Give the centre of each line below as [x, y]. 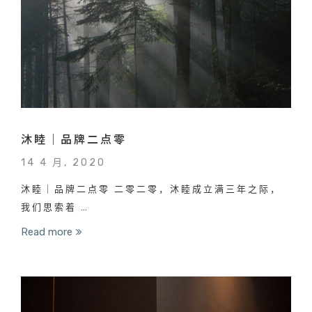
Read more [47, 232]
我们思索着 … [55, 207]
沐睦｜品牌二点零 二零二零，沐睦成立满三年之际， [151, 189]
